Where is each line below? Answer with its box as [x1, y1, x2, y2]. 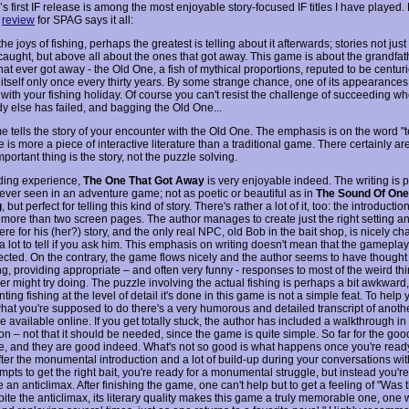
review [2, 13, 35, 26]
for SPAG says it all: [35, 13, 133, 26]
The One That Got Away [83, 173, 204, 187]
